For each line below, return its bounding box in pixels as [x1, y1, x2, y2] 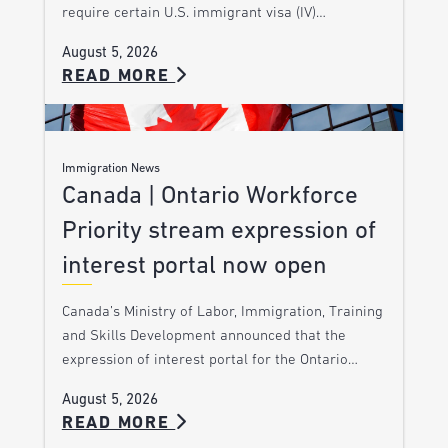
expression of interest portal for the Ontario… [61, 353, 358, 369]
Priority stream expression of [61, 219, 376, 245]
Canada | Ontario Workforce [61, 184, 358, 210]
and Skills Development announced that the [61, 329, 346, 345]
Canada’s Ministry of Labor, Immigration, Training [61, 305, 383, 321]
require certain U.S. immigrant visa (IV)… [61, 5, 326, 21]
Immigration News [61, 163, 160, 176]
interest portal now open [61, 254, 327, 280]
